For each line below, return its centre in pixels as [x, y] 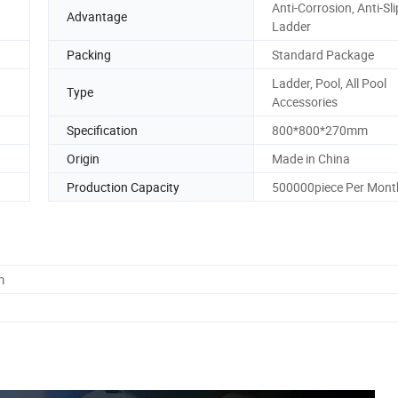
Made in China [311, 158]
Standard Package [323, 54]
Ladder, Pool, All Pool [329, 83]
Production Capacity [123, 187]
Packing [89, 54]
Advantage [97, 17]
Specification [102, 130]
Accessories [305, 101]
